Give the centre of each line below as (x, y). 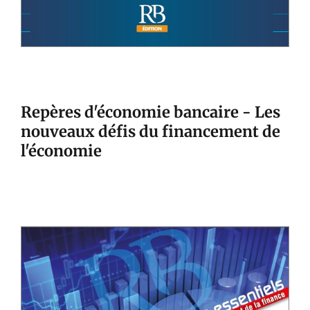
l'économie (61, 151)
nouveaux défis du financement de (150, 132)
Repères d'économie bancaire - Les (150, 112)
